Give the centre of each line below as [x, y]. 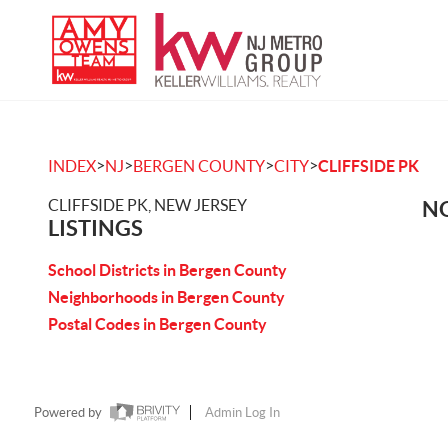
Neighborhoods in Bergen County [166, 297]
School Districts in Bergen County [167, 270]
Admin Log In [242, 413]
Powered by [69, 413]
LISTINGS [95, 227]
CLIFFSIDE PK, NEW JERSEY [147, 205]
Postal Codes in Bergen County [157, 324]
